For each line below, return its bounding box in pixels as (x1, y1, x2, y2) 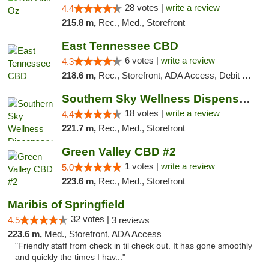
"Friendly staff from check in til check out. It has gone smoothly (15, 241, 252, 250)
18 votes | (124, 108, 166, 118)
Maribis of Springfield (8, 198, 125, 211)
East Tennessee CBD (61, 40, 178, 52)
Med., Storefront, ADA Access (44, 229, 162, 239)
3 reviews (112, 215, 150, 225)
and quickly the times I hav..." (15, 253, 125, 262)
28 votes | (124, 2, 166, 13)
